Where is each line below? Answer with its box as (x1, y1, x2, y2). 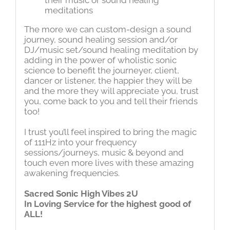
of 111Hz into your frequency (24, 137, 137, 147)
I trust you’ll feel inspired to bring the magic (24, 126, 197, 137)
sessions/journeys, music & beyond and (24, 147, 184, 158)
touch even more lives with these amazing (24, 157, 194, 168)
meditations (44, 5, 93, 15)
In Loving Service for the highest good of (24, 198, 191, 209)
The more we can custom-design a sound (24, 24, 191, 34)
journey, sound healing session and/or (24, 34, 178, 45)
